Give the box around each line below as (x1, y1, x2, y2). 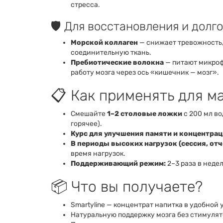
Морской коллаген (71, 38, 138, 47)
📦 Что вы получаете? (51, 177, 203, 196)
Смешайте (71, 109, 107, 118)
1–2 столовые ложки (107, 109, 182, 118)
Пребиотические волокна (71, 58, 164, 67)
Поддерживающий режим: (71, 159, 166, 168)
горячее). (71, 119, 102, 128)
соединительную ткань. (71, 48, 151, 57)
